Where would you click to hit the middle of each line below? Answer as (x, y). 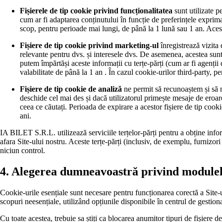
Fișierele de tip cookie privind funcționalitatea (96, 10)
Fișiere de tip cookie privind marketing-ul (89, 45)
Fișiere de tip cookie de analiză (71, 89)
